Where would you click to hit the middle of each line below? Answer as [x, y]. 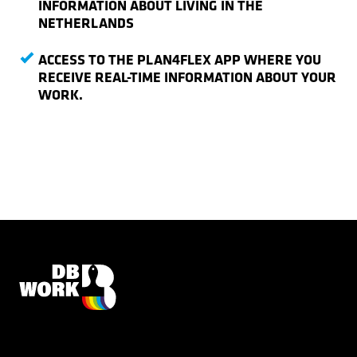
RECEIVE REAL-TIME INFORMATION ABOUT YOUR [187, 76]
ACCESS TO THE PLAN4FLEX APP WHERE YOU [180, 59]
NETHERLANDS [86, 22]
